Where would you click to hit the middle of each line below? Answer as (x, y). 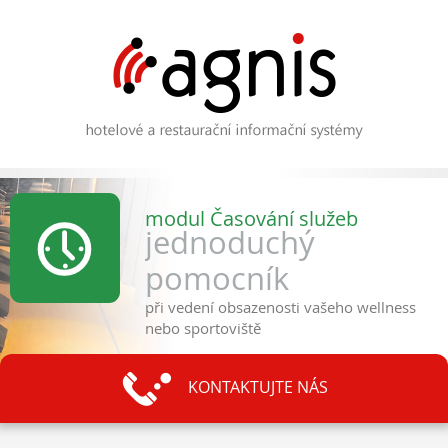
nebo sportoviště (203, 328)
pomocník (217, 278)
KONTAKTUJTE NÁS (257, 387)
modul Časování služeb (251, 218)
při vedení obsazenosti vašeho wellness (280, 307)
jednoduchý (230, 242)
